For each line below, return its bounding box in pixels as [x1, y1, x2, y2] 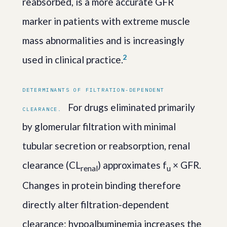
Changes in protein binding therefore [22, 179, 181, 191]
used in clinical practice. [22, 53, 123, 65]
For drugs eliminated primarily [66, 101, 195, 113]
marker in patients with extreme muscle [22, 15, 190, 27]
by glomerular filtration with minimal [22, 120, 176, 132]
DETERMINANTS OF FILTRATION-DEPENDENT [22, 86, 165, 93]
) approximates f [98, 159, 167, 171]
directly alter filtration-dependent [22, 198, 169, 210]
